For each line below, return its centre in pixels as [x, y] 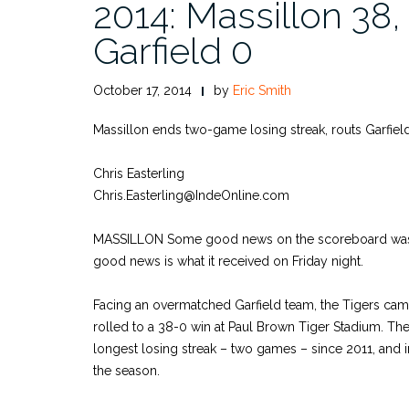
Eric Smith [262, 90]
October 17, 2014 [142, 90]
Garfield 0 [173, 51]
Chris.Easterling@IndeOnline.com [191, 195]
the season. [126, 371]
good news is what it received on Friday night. [228, 261]
